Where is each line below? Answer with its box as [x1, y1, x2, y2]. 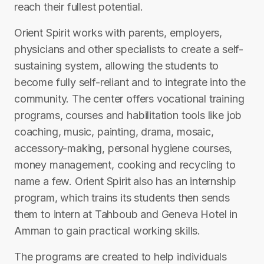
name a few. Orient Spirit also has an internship [14, 175, 236, 187]
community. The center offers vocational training [14, 93, 245, 105]
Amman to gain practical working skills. [14, 225, 200, 237]
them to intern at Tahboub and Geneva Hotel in [14, 208, 237, 220]
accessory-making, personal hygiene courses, [14, 142, 233, 154]
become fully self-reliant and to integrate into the [14, 76, 246, 88]
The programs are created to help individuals [14, 250, 227, 263]
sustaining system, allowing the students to [14, 60, 219, 72]
